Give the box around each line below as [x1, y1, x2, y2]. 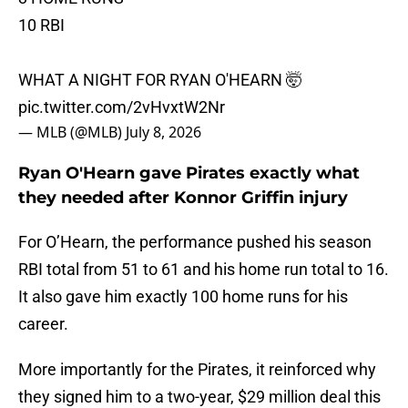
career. [18, 314, 68, 334]
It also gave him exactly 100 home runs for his [18, 287, 348, 307]
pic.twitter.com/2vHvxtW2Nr [18, 97, 225, 117]
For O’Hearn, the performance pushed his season [18, 232, 372, 252]
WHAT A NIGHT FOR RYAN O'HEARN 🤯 [18, 70, 302, 90]
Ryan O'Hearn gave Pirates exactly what [18, 163, 360, 184]
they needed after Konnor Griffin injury [18, 188, 348, 209]
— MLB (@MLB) [18, 122, 126, 143]
